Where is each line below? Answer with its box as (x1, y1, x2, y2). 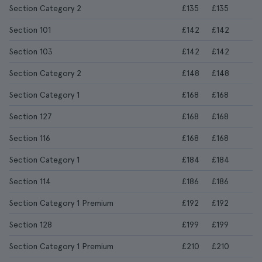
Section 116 (9, 133, 50, 143)
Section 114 (9, 177, 51, 186)
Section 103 (9, 47, 53, 56)
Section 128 (9, 220, 52, 229)
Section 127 (9, 112, 52, 121)
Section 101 (9, 25, 51, 35)
